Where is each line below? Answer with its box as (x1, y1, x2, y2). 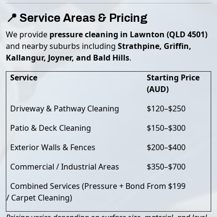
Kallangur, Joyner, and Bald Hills (6, 52, 129, 63)
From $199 (147, 181, 186, 191)
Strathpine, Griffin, (118, 41, 191, 51)
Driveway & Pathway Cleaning (6, 103, 119, 114)
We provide (6, 29, 49, 40)
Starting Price (147, 72, 200, 83)
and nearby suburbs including (6, 41, 118, 51)
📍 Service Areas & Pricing (6, 12, 148, 24)
